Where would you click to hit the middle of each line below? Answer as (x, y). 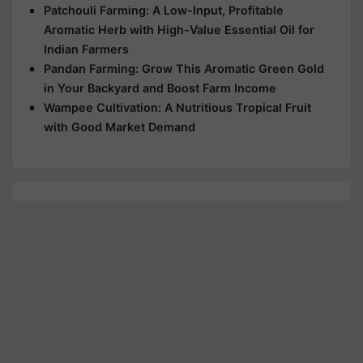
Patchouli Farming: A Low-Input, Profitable (164, 11)
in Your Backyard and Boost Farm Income (160, 88)
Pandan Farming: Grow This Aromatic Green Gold (184, 69)
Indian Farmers (86, 49)
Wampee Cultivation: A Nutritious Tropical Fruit (177, 108)
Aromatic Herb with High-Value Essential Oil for (179, 30)
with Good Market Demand (120, 127)
